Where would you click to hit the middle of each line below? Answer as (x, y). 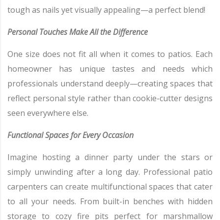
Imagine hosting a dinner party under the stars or (110, 157)
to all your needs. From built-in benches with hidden (110, 202)
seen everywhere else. (48, 113)
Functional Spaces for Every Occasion (70, 135)
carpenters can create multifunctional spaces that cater (110, 187)
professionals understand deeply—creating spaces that (110, 84)
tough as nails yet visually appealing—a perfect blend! (106, 10)
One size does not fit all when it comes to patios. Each (110, 54)
